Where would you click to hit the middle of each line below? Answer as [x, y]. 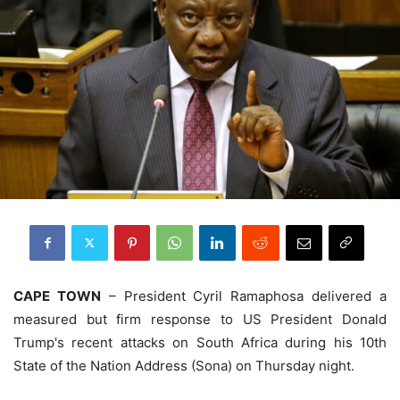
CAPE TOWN [57, 296]
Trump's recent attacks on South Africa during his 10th [200, 342]
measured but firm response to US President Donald [200, 319]
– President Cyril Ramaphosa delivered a [244, 296]
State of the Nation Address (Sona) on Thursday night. [184, 365]
